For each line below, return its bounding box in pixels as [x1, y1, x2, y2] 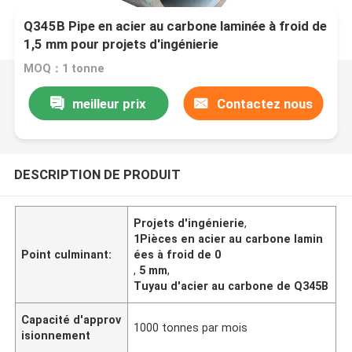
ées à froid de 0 [134, 247, 222, 261]
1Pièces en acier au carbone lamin [134, 232, 324, 245]
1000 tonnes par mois [134, 321, 248, 334]
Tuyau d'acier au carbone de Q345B [134, 279, 329, 292]
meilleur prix [72, 95, 147, 112]
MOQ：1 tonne [24, 62, 105, 75]
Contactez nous [216, 95, 313, 112]
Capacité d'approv [21, 313, 122, 326]
